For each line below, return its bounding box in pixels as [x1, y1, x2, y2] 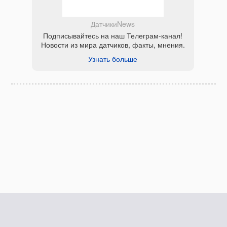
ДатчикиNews [91, 19, 135, 29]
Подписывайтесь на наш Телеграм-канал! [43, 30, 183, 41]
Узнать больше [88, 54, 138, 64]
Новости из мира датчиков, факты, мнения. [41, 40, 185, 50]
